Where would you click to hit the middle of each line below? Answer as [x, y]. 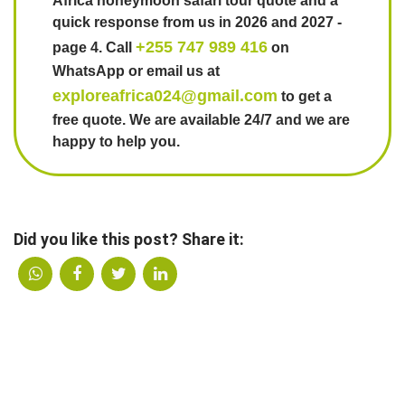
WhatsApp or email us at [136, 71]
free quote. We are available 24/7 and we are [201, 119]
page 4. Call [94, 47]
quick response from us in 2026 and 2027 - [197, 22]
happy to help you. [116, 141]
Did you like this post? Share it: [129, 239]
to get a [305, 96]
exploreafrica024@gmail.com [165, 95]
